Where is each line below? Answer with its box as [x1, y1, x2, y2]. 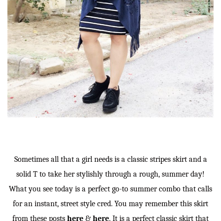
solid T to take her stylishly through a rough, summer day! [16, 169, 205, 179]
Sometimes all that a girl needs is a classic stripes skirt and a [14, 154, 207, 164]
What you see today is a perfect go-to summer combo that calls [9, 184, 212, 193]
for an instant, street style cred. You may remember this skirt [13, 199, 208, 208]
